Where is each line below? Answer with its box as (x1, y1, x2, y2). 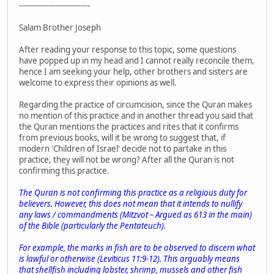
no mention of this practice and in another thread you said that (19, 109, 253, 121)
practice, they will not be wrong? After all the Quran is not (19, 154, 234, 165)
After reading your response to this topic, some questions (19, 43, 236, 55)
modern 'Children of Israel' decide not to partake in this (19, 143, 226, 154)
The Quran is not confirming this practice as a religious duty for (19, 187, 247, 198)
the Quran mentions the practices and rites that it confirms (19, 120, 239, 132)
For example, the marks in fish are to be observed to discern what (19, 242, 255, 253)
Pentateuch (120, 220, 161, 231)
